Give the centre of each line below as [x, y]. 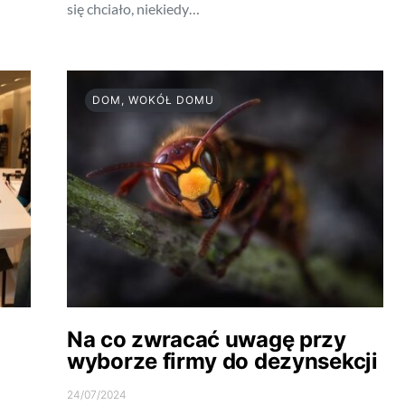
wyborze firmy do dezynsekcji [222, 362]
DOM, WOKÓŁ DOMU [153, 100]
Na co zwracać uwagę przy [207, 340]
